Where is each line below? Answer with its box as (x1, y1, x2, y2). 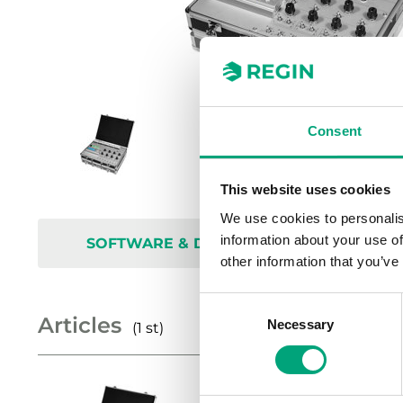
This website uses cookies (219, 182, 390, 198)
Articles (38, 311, 121, 338)
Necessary (267, 316, 334, 332)
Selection (199, 317, 254, 333)
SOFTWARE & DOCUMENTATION (86, 234, 331, 252)
